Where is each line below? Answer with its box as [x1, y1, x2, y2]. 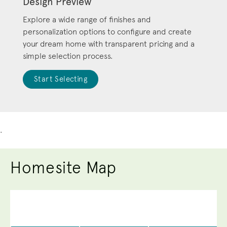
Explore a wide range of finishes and [23, 14, 151, 24]
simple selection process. [23, 51, 113, 61]
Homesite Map [10, 158, 117, 177]
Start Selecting [34, 74, 87, 84]
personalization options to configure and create [23, 26, 192, 36]
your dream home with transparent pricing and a [23, 39, 195, 49]
